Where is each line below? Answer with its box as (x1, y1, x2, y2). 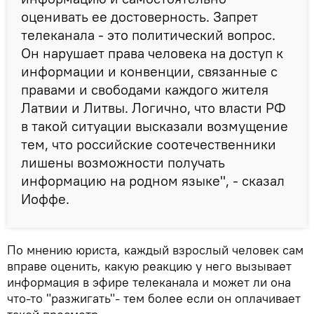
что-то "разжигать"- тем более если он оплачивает (7, 289, 301, 306)
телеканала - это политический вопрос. (21, 25, 275, 43)
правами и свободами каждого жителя (21, 80, 268, 98)
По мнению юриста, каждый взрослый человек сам (7, 241, 303, 258)
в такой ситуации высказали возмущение (21, 116, 288, 135)
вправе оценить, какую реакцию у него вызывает (7, 257, 292, 274)
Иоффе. (21, 189, 69, 207)
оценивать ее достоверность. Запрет (21, 7, 258, 25)
